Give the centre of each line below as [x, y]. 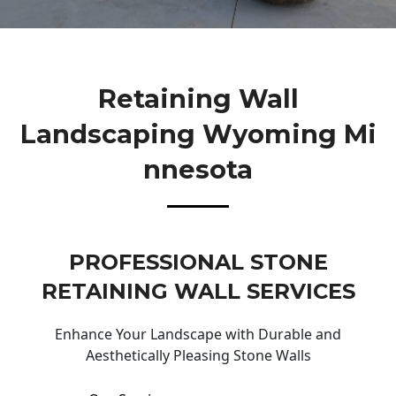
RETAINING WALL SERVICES [198, 292]
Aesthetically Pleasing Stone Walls [198, 356]
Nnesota [198, 169]
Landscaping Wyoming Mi [198, 133]
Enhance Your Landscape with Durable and [198, 335]
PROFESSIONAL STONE [198, 263]
